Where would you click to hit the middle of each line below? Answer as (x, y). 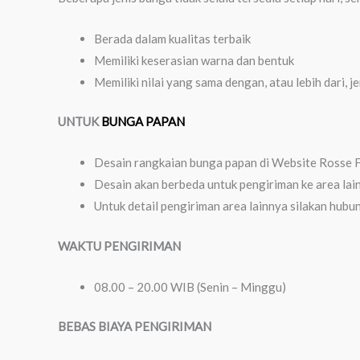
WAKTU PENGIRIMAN (119, 245)
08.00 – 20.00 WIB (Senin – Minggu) (190, 286)
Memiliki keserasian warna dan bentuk (194, 60)
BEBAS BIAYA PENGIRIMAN (135, 326)
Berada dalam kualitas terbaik (172, 38)
